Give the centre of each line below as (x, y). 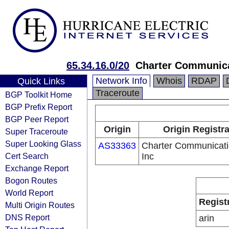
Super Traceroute (37, 131)
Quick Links (41, 81)
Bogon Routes (31, 180)
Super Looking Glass (43, 144)
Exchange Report (37, 168)
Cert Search (27, 156)
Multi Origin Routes (40, 205)
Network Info (121, 81)
